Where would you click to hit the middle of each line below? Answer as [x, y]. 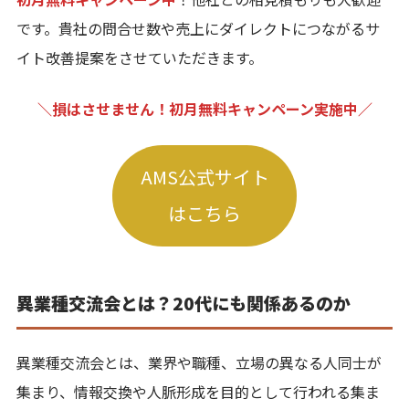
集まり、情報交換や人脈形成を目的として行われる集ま [198, 391]
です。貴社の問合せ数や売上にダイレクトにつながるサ [198, 28]
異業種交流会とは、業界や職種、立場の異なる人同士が [199, 362]
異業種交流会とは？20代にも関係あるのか [184, 302]
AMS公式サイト [204, 177]
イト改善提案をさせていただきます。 [140, 58]
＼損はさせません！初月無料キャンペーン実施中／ [204, 109]
